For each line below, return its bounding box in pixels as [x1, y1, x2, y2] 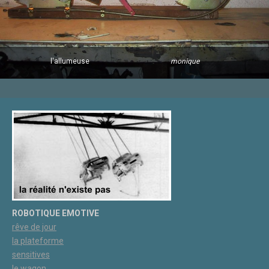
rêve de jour [12, 222, 56, 232]
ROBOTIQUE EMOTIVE [12, 208, 99, 218]
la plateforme [12, 235, 64, 246]
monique [91, 57, 219, 65]
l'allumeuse [50, 57, 91, 65]
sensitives [12, 249, 50, 259]
